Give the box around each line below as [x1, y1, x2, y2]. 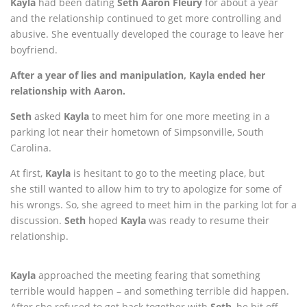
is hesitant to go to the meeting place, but [71, 167, 265, 180]
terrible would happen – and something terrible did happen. [10, 284, 289, 297]
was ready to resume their [146, 214, 269, 227]
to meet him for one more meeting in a [89, 110, 270, 123]
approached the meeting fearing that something [36, 269, 260, 282]
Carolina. [10, 141, 51, 154]
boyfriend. [10, 43, 58, 56]
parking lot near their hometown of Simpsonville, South [10, 125, 264, 138]
